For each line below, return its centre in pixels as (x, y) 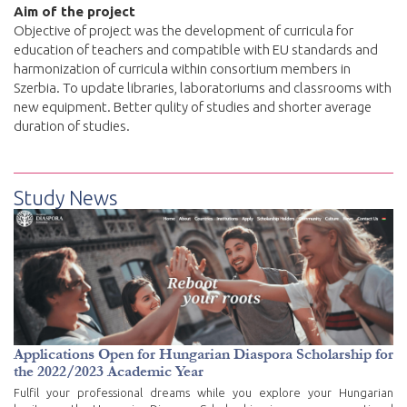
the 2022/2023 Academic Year (109, 371)
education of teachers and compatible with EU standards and (196, 49)
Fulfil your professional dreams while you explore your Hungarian (203, 392)
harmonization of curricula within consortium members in (182, 68)
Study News (65, 197)
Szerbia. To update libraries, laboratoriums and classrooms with (203, 87)
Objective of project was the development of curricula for (184, 30)
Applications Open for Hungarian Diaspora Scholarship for (203, 353)
